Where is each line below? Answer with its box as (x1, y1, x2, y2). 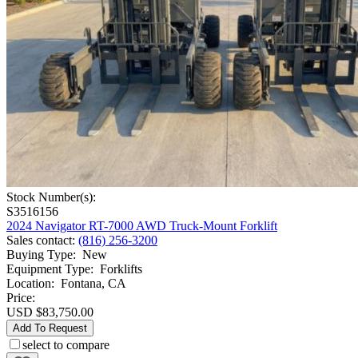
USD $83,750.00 (6, 305, 93, 320)
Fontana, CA (61, 276, 126, 291)
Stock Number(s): (6, 190, 96, 205)
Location (6, 276, 51, 291)
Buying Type (6, 248, 73, 262)
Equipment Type (6, 262, 90, 276)
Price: (6, 291, 35, 305)
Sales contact (6, 233, 72, 248)
